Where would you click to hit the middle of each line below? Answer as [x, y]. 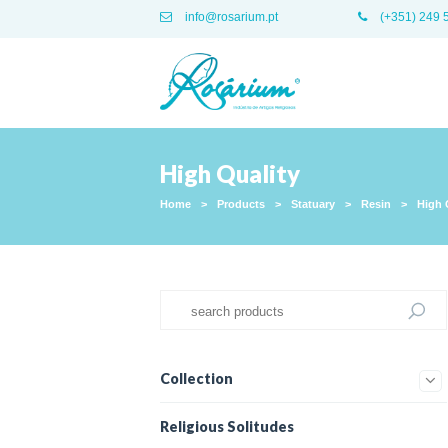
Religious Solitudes [227, 426]
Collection [196, 378]
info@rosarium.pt [230, 17]
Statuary [313, 204]
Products [241, 204]
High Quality [230, 173]
